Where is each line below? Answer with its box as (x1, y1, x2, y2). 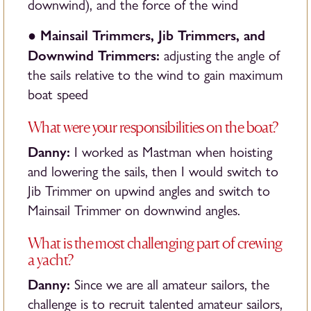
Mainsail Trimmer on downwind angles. (28, 203, 240, 219)
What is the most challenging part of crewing (28, 234, 283, 252)
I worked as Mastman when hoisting (74, 144, 272, 160)
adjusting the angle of (164, 48, 280, 64)
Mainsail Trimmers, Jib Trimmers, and (40, 27, 265, 44)
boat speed (28, 87, 88, 103)
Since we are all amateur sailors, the (74, 277, 269, 293)
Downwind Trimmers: (28, 47, 164, 64)
